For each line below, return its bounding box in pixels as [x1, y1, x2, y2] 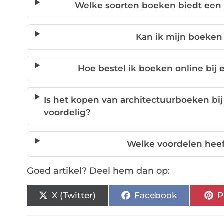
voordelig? [44, 107, 91, 118]
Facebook [134, 190, 177, 200]
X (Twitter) [52, 190, 96, 200]
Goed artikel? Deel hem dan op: [26, 165, 170, 177]
